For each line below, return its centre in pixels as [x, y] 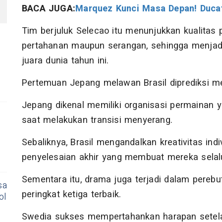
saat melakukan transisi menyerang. [97, 120]
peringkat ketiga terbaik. [72, 195]
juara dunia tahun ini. [65, 61]
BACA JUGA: [49, 9]
